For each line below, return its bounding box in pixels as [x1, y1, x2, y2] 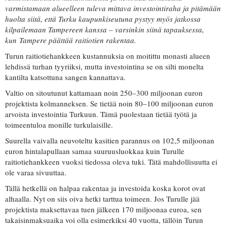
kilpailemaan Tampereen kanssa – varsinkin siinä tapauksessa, [5, 24, 204, 35]
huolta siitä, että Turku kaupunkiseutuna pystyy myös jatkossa [5, 14, 201, 24]
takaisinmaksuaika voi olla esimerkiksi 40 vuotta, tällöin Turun [5, 215, 203, 225]
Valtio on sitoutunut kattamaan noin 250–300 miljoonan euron [5, 88, 203, 98]
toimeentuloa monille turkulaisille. [5, 120, 113, 130]
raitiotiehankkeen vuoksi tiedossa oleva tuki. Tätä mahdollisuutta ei [5, 157, 217, 167]
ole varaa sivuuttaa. [5, 167, 66, 178]
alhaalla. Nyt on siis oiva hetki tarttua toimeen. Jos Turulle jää [5, 194, 200, 204]
